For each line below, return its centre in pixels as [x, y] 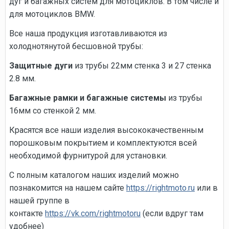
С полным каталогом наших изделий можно [94, 175]
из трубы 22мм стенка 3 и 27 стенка [142, 65]
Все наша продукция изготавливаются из [88, 33]
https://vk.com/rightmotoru [93, 213]
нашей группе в [39, 200]
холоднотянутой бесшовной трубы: [76, 46]
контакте [27, 213]
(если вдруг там [172, 213]
